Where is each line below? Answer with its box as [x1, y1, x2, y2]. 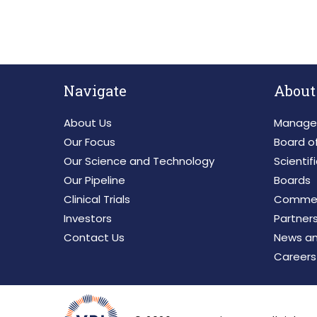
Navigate [64, 81, 127, 100]
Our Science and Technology [64, 154, 215, 169]
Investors [64, 211, 113, 226]
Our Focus [64, 134, 116, 150]
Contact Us [64, 230, 125, 246]
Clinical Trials [64, 192, 131, 207]
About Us [64, 115, 113, 131]
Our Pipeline [64, 173, 126, 188]
